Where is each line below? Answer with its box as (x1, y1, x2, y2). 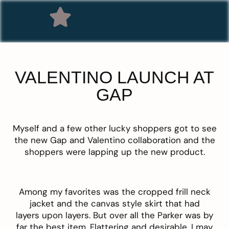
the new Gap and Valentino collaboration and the (14, 134, 215, 146)
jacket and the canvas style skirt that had (29, 198, 200, 210)
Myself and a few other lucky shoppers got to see (12, 123, 217, 134)
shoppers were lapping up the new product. (24, 146, 205, 158)
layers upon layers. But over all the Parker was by (16, 210, 213, 221)
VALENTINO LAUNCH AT (15, 67, 214, 87)
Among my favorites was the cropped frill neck (18, 186, 211, 198)
